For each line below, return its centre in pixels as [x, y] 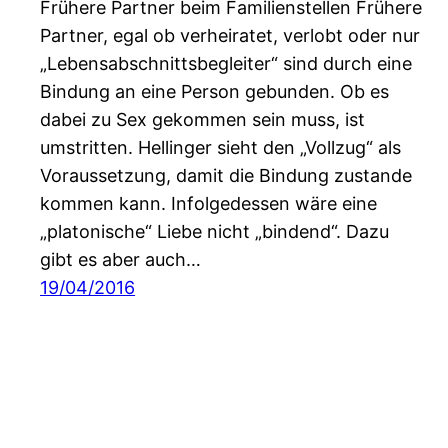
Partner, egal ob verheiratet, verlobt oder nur [230, 36]
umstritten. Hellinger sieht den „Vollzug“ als [220, 148]
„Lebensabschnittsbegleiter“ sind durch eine [226, 64]
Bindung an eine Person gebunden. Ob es [214, 92]
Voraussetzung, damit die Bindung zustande [226, 176]
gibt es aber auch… [120, 260]
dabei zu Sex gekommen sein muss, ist [202, 120]
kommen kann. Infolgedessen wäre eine [208, 204]
